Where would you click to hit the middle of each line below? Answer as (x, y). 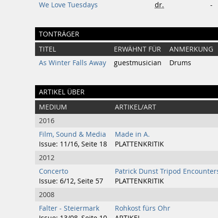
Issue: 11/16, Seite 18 (73, 144)
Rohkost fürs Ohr (143, 208)
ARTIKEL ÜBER (62, 92)
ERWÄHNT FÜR (137, 49)
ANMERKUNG (191, 49)
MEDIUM (53, 107)
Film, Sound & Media (73, 134)
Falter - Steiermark (69, 208)
